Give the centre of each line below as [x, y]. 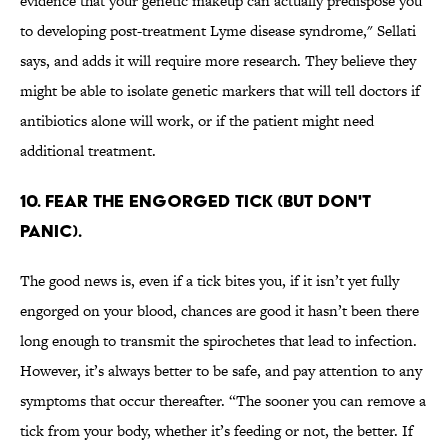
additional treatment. [88, 151]
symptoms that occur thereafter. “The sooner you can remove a [223, 401]
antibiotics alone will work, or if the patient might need [197, 121]
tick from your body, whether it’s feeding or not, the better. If [216, 431]
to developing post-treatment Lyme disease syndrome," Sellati [218, 31]
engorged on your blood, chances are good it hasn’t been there [219, 311]
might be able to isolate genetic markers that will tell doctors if [220, 91]
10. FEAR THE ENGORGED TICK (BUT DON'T [195, 201]
